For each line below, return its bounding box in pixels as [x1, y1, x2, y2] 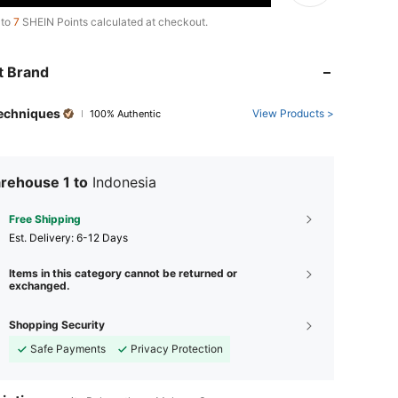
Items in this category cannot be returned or [9, 267, 237, 280]
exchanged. [9, 279, 70, 292]
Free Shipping [9, 212, 81, 226]
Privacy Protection [131, 342, 223, 355]
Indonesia [92, 173, 156, 191]
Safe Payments [30, 342, 106, 355]
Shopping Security [9, 318, 105, 331]
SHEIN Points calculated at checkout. [20, 15, 208, 28]
